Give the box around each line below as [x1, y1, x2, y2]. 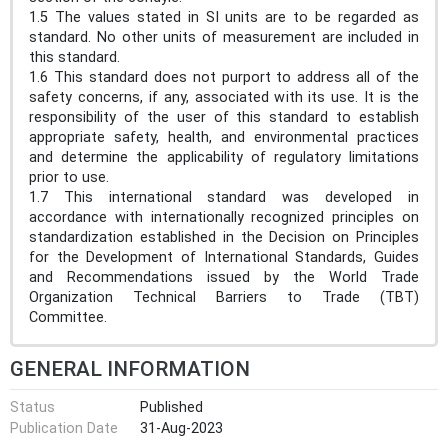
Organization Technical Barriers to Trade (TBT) [29, 288, 419, 306]
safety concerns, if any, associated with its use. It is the [29, 88, 419, 106]
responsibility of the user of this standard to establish [29, 108, 419, 126]
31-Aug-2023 [140, 420, 223, 438]
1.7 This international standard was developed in [29, 188, 419, 206]
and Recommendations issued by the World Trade [29, 268, 419, 286]
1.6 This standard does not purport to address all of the [29, 68, 419, 86]
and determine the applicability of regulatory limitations [29, 148, 419, 166]
